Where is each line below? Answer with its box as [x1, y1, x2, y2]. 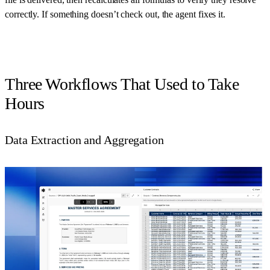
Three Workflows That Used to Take [5, 74, 239, 93]
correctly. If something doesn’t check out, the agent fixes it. [5, 8, 226, 19]
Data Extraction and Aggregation [5, 133, 164, 146]
